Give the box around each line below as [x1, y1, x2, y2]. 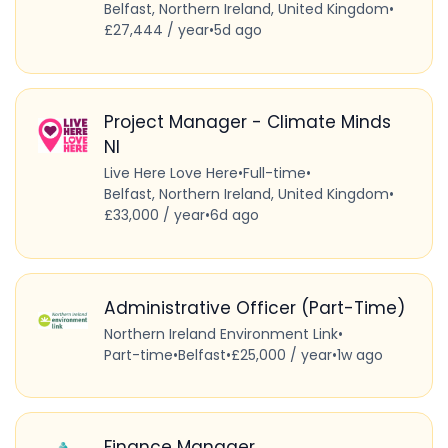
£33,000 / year [103, 205, 205, 226]
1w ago [336, 344, 383, 365]
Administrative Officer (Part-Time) [103, 295, 405, 320]
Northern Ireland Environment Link [103, 323, 338, 344]
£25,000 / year [230, 344, 332, 365]
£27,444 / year [103, 20, 209, 41]
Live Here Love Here [103, 163, 238, 184]
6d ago [209, 205, 259, 226]
